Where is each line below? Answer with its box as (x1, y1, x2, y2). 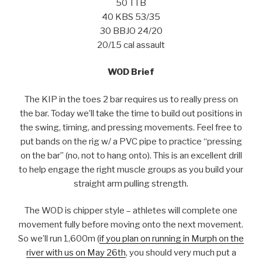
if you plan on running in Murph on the (99, 233, 244, 244)
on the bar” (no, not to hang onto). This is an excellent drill (20, 150, 242, 161)
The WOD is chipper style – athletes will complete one (25, 205, 237, 216)
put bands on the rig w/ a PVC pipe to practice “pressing (20, 136, 242, 147)
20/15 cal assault (97, 39, 165, 50)
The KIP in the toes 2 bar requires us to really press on (24, 94, 238, 105)
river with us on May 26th (26, 247, 126, 258)
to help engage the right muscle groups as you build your (19, 164, 243, 175)
